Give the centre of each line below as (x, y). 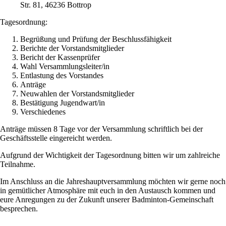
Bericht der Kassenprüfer (60, 57)
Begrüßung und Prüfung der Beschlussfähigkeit (96, 39)
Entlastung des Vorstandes (62, 75)
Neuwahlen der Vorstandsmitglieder (77, 93)
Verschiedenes (43, 111)
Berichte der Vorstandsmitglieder (72, 48)
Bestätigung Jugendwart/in (63, 102)
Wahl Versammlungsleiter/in (65, 66)
